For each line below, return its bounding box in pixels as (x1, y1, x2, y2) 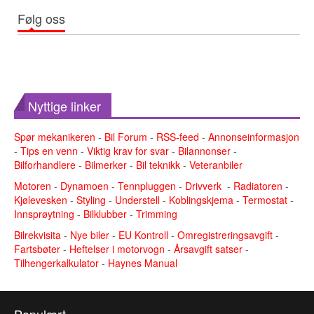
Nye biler (70, 227, 112, 242)
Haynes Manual (108, 255, 177, 270)
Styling (76, 192, 106, 207)
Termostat (243, 192, 287, 207)
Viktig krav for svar (87, 143, 169, 158)
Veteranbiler (189, 157, 243, 172)
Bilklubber (83, 206, 127, 221)
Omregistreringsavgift (177, 227, 275, 242)
